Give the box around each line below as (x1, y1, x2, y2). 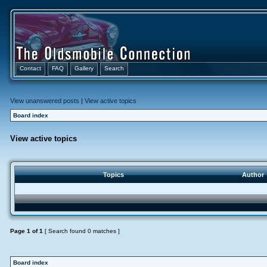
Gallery (74, 65, 94, 72)
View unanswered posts (10, 97, 79, 104)
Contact (20, 65, 41, 72)
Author (240, 171, 266, 178)
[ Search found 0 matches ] (43, 228, 120, 234)
